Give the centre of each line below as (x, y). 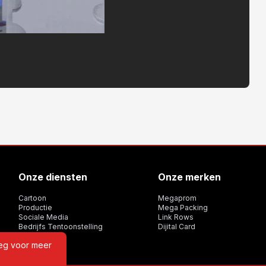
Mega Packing (183, 207)
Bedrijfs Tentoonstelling (60, 226)
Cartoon (32, 198)
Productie (35, 207)
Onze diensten (53, 177)
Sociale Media (43, 217)
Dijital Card (177, 226)
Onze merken (190, 177)
